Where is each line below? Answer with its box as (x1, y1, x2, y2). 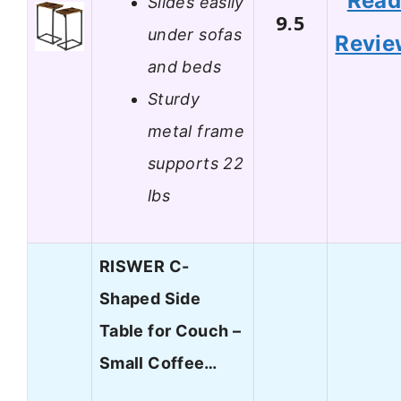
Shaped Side (99, 289, 200, 309)
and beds (148, 56, 221, 76)
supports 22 (148, 153, 243, 173)
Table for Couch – (99, 321, 242, 341)
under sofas (148, 24, 242, 44)
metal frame (148, 121, 244, 141)
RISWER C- (99, 257, 190, 277)
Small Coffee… (99, 354, 218, 373)
